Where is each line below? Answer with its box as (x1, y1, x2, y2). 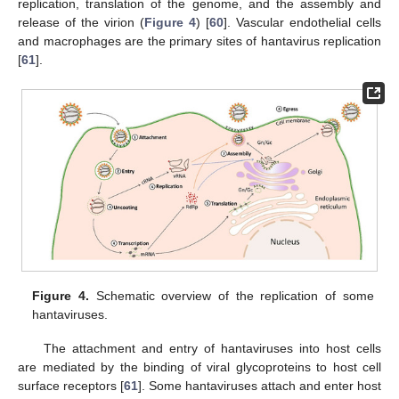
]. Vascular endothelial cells (224, 14, 381, 29)
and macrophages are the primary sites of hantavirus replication (18, 33, 381, 48)
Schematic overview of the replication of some (89, 289, 374, 304)
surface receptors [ (18, 379, 124, 394)
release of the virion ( (18, 14, 144, 29)
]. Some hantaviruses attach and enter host (138, 379, 381, 394)
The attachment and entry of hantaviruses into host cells (43, 341, 381, 356)
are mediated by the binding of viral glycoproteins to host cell (18, 360, 381, 375)
